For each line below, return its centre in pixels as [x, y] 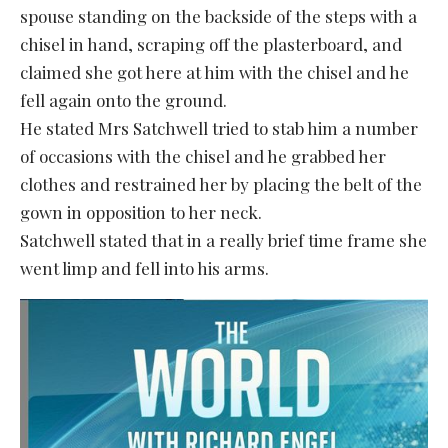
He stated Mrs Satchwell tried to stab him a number [219, 127]
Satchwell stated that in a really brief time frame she [223, 239]
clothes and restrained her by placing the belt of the [221, 183]
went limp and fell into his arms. [144, 267]
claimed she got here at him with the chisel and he [214, 71]
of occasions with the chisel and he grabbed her [203, 155]
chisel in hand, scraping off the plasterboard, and [211, 43]
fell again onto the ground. [123, 99]
